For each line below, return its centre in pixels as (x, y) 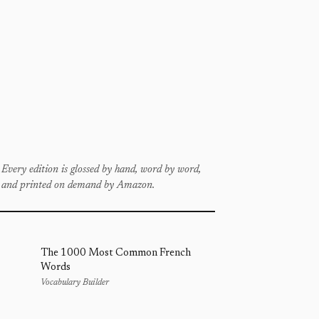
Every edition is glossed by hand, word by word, (101, 170)
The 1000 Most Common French (116, 253)
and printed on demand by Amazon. (78, 185)
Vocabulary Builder (75, 283)
